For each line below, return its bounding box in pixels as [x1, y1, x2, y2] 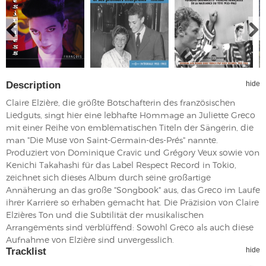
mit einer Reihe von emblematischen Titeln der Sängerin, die [6, 122, 254, 132]
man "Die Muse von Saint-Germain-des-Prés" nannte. [6, 134, 218, 145]
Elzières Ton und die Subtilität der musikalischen [6, 209, 204, 220]
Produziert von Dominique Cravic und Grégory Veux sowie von [6, 147, 259, 157]
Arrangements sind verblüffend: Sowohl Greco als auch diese [6, 221, 254, 232]
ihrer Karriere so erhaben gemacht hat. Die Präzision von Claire [6, 197, 259, 207]
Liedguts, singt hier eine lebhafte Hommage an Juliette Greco [6, 109, 255, 120]
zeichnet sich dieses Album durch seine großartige [6, 172, 211, 182]
